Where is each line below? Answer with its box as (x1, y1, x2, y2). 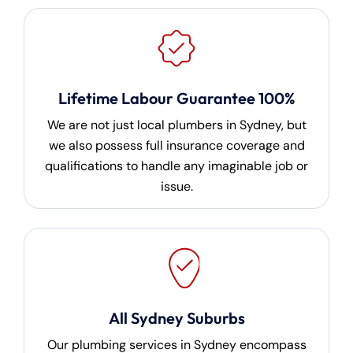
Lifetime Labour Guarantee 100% (58, 88, 295, 109)
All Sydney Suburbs (108, 307, 245, 328)
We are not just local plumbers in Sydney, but (46, 117, 307, 134)
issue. (160, 178, 193, 195)
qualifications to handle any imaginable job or (45, 158, 308, 175)
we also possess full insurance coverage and (48, 137, 305, 154)
